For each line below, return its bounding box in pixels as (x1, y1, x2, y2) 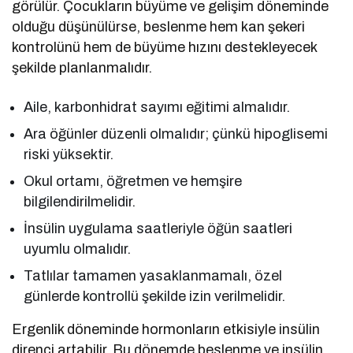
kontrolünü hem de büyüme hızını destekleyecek (12, 39, 318, 55)
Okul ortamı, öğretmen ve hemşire (24, 173, 243, 189)
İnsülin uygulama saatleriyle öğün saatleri (24, 220, 293, 236)
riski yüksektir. (24, 146, 114, 162)
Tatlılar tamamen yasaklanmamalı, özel (24, 267, 283, 284)
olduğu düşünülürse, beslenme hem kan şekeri (12, 18, 306, 35)
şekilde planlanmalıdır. (12, 59, 153, 76)
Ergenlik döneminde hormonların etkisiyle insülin (12, 321, 321, 337)
